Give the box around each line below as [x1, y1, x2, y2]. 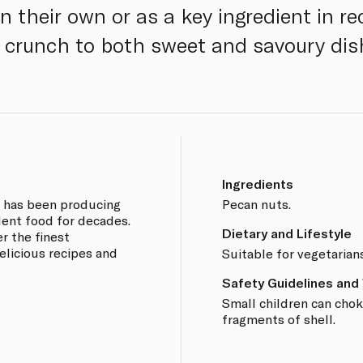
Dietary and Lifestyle [221, 224, 352, 241]
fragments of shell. [221, 310, 335, 327]
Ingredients [221, 175, 293, 191]
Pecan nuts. [221, 195, 291, 211]
